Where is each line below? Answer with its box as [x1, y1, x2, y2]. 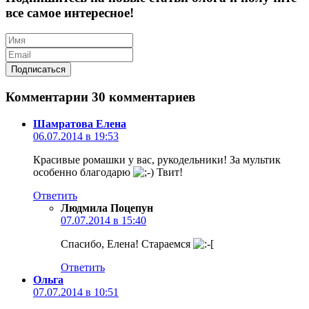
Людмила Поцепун [61, 201, 153, 214]
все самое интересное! [6, 5, 134, 20]
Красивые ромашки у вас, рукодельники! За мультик [33, 153, 281, 166]
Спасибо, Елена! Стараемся [61, 237, 193, 250]
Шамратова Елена [33, 117, 126, 130]
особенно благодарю [33, 166, 133, 178]
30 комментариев [92, 90, 195, 105]
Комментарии [6, 90, 92, 105]
